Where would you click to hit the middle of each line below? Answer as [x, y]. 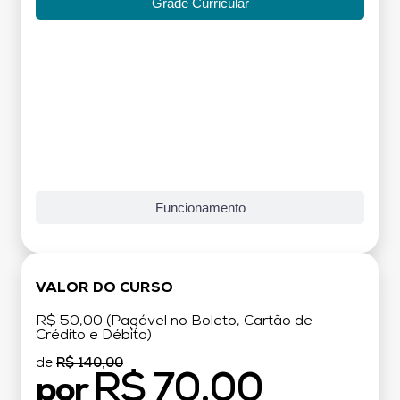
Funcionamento [200, 207]
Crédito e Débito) [94, 335]
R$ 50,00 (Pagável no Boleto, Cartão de [174, 321]
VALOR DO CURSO [104, 288]
